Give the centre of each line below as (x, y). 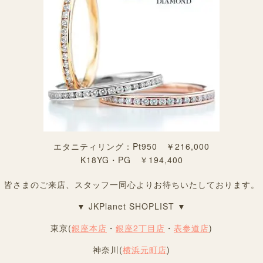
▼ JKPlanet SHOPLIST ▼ (131, 206)
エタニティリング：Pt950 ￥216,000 (131, 146)
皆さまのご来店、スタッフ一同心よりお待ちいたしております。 (131, 185)
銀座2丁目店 (140, 228)
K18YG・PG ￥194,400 (131, 160)
